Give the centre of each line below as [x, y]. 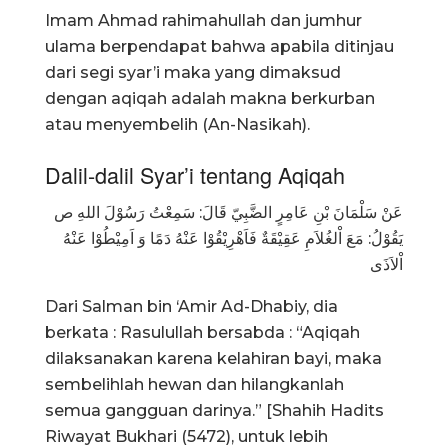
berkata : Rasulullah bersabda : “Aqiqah [202, 333]
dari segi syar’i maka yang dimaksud [193, 72]
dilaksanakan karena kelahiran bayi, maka [213, 359]
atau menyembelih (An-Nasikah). [177, 124]
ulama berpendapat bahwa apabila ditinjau [219, 46]
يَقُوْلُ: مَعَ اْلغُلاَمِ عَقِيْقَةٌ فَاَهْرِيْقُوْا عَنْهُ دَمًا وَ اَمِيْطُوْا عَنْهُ [233, 239]
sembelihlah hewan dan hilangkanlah [194, 385]
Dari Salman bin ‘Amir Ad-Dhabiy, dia [191, 307]
